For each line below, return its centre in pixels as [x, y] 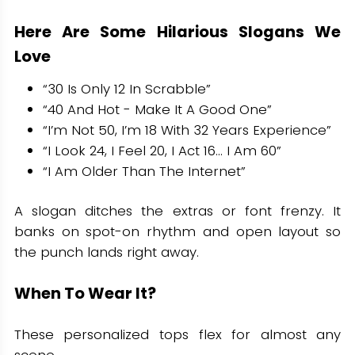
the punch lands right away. [106, 252]
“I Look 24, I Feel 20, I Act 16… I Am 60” [162, 150]
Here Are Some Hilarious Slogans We [177, 31]
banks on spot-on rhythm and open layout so [177, 231]
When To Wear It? [85, 293]
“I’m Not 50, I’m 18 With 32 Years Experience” [187, 130]
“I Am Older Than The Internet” [144, 171]
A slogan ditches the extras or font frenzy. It [177, 210]
